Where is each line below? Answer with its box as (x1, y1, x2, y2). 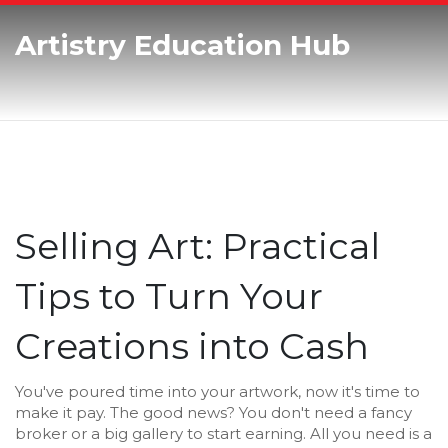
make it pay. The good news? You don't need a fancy (15, 403, 412, 422)
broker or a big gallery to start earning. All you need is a (15, 424, 432, 443)
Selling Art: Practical (15, 224, 380, 268)
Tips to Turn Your (15, 274, 323, 318)
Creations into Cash (15, 324, 369, 368)
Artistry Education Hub (15, 27, 350, 62)
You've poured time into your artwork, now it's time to (15, 382, 420, 401)
